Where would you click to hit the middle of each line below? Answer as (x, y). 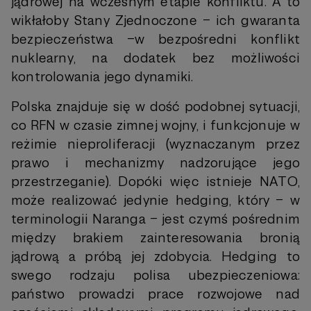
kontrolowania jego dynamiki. (102, 77)
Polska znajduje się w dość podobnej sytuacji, (155, 107)
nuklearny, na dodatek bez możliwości (155, 58)
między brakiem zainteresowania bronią (155, 238)
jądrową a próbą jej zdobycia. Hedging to (155, 257)
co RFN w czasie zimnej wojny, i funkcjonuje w (155, 125)
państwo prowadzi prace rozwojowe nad (155, 294)
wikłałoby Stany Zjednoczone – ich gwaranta (155, 20)
